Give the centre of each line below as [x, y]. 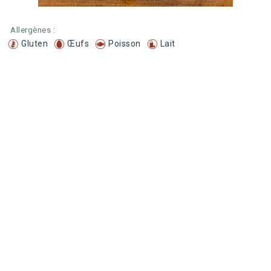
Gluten [34, 44]
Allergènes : [33, 30]
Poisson [125, 44]
